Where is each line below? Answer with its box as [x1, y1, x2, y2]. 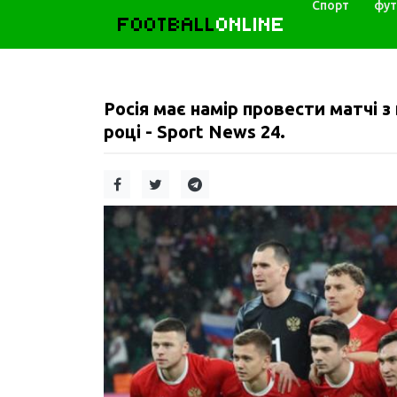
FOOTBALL [118, 12, 216, 36]
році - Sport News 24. [104, 121, 285, 142]
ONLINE [216, 12, 285, 36]
